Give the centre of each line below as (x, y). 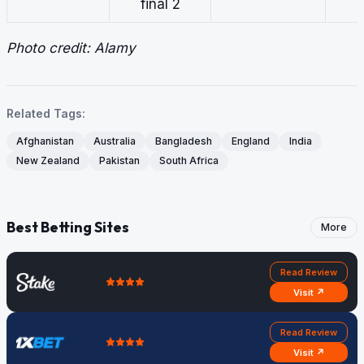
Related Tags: (46, 114)
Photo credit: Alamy (71, 48)
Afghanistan (45, 141)
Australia (115, 141)
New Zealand (48, 161)
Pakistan (119, 161)
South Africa (189, 161)
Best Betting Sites (68, 227)
